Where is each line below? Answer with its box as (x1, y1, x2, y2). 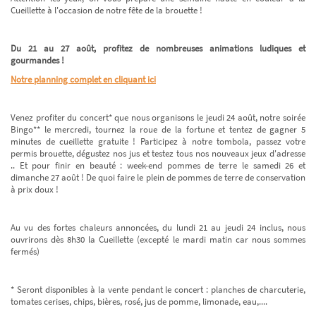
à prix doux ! (11, 183, 59, 195)
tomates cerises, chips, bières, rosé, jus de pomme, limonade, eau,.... (11, 295, 267, 308)
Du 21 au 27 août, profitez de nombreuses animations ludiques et (11, 42, 305, 54)
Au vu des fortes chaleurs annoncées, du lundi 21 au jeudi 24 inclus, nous (11, 221, 305, 233)
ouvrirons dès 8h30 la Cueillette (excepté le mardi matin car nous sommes (11, 233, 305, 245)
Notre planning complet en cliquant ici (11, 73, 156, 85)
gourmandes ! (11, 54, 64, 66)
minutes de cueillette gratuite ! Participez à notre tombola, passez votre (11, 135, 305, 147)
